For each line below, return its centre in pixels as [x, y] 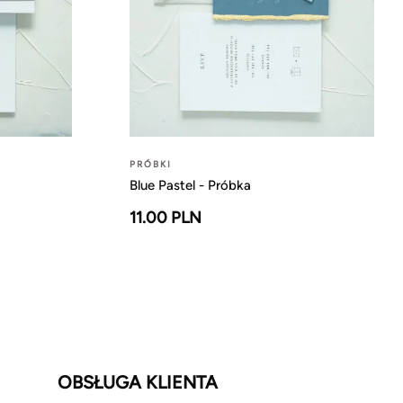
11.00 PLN [166, 218]
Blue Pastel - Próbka [190, 186]
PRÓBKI [151, 165]
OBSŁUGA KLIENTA [138, 383]
